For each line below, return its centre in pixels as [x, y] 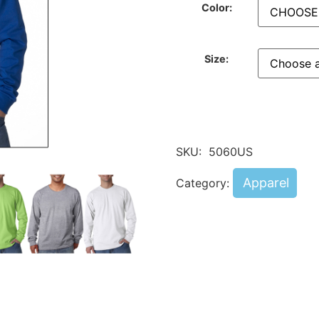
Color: [216, 8]
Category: [204, 183]
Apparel [266, 182]
